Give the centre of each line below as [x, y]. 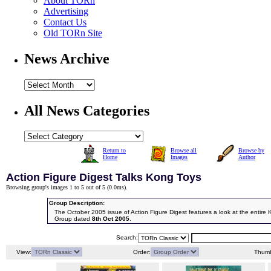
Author [247, 157]
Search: [127, 238]
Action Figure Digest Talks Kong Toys [104, 178]
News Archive [67, 58]
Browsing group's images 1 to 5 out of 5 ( [57, 188]
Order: [141, 252]
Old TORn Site [73, 33]
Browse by [251, 151]
